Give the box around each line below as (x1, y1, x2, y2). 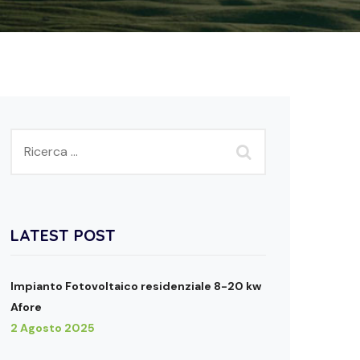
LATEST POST (10, 225, 116, 245)
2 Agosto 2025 (10, 321, 95, 335)
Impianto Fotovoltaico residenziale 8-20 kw (10, 279, 261, 293)
